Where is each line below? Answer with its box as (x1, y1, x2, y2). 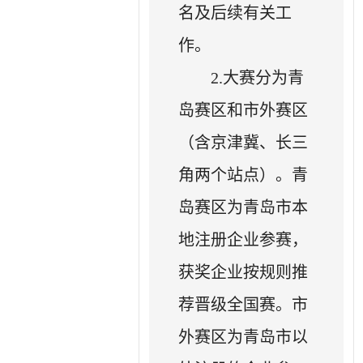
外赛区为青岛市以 (178, 327, 309, 346)
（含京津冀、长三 (178, 133, 309, 152)
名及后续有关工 (178, 3, 293, 22)
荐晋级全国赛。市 (178, 295, 309, 314)
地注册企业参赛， (178, 230, 309, 249)
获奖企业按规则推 (178, 263, 309, 281)
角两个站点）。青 (178, 165, 309, 184)
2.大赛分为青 (211, 68, 305, 87)
